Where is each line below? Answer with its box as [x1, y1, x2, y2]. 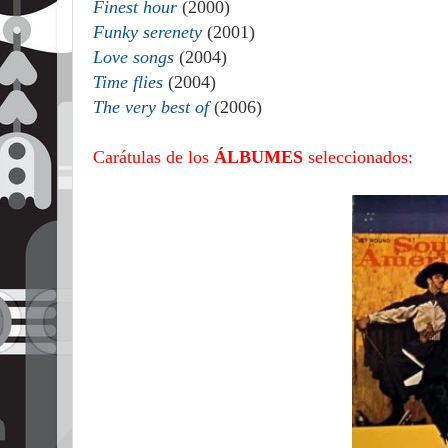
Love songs [93, 47, 179, 67]
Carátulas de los [93, 147, 214, 167]
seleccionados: [303, 147, 413, 167]
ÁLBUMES [214, 147, 303, 167]
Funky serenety [93, 22, 202, 42]
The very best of [93, 97, 209, 117]
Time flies [93, 72, 163, 92]
